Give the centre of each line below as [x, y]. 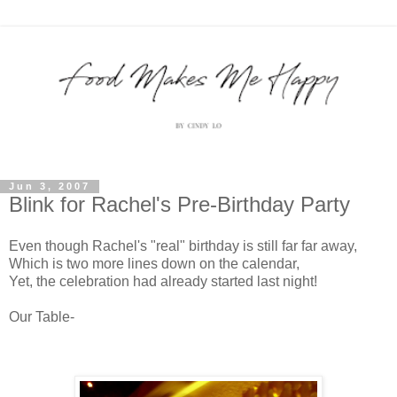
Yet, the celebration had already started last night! [163, 282]
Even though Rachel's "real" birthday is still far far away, [183, 246]
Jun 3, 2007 [50, 187]
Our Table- [42, 317]
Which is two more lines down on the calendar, [154, 264]
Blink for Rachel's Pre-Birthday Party [179, 204]
